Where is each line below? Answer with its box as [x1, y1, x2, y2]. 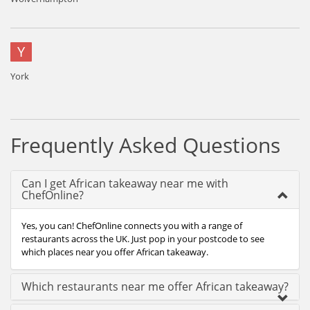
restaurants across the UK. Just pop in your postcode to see [21, 232, 264, 245]
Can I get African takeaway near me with [21, 176, 228, 191]
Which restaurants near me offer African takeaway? [21, 279, 289, 294]
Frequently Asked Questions [10, 131, 280, 159]
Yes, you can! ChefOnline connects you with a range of [21, 219, 242, 232]
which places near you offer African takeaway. [21, 246, 208, 258]
